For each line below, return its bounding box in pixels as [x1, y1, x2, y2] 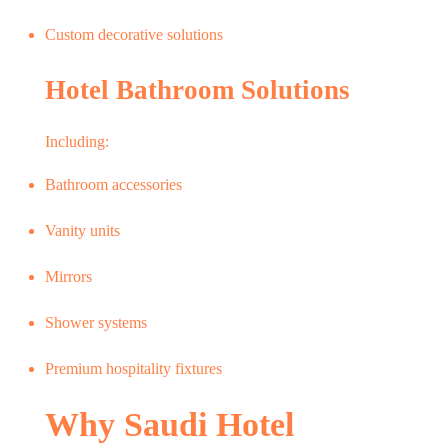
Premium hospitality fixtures [45, 359, 222, 377]
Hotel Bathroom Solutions [45, 74, 350, 105]
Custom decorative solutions [45, 25, 223, 43]
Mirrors [45, 267, 92, 285]
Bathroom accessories [45, 175, 182, 193]
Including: [45, 132, 109, 150]
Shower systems [45, 313, 147, 331]
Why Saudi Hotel [45, 405, 294, 443]
